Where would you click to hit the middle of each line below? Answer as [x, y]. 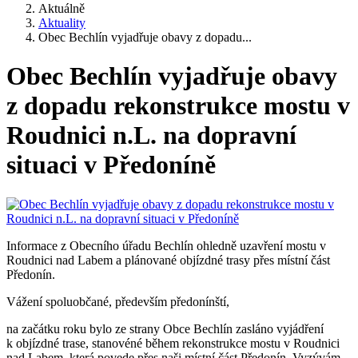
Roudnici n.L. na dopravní [151, 135]
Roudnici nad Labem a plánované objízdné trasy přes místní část [168, 260]
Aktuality [62, 23]
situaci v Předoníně [111, 165]
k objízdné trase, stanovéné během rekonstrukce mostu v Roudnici [173, 343]
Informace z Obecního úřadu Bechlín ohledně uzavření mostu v [166, 245]
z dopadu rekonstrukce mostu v [178, 106]
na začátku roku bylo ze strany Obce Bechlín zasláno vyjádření [165, 328]
